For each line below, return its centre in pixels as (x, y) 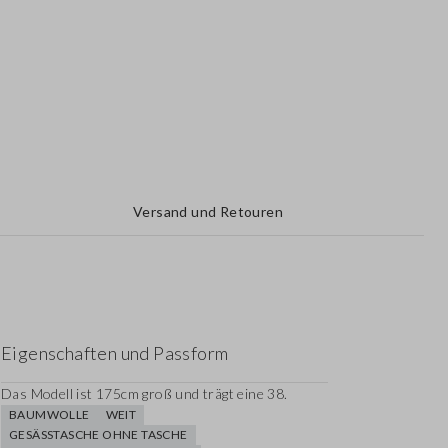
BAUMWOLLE (49, 415)
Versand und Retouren (208, 212)
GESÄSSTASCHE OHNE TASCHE (95, 435)
